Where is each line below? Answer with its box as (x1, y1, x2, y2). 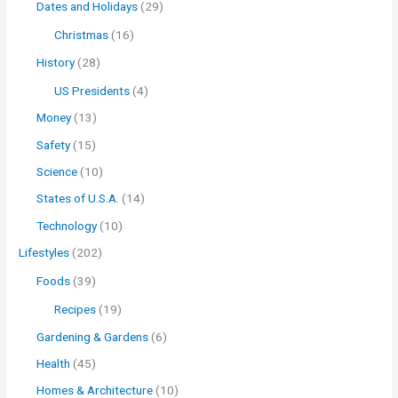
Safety (36, 137, 71, 152)
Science (36, 163, 78, 179)
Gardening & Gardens (36, 329, 149, 344)
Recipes (54, 302, 97, 317)
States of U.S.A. (36, 191, 120, 206)
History (36, 54, 76, 69)
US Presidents (54, 83, 131, 98)
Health (36, 355, 71, 370)
